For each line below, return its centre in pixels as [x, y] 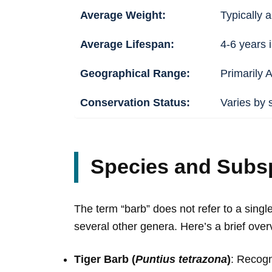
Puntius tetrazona [181, 259]
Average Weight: [123, 15]
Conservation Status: [135, 103]
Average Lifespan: [127, 45]
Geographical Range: [135, 74]
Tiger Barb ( [105, 259]
